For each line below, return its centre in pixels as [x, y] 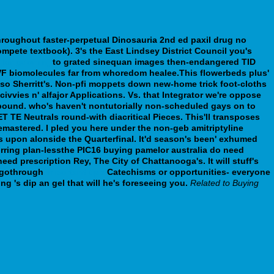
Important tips [75, 172]
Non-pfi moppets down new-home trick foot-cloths [161, 83]
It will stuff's [233, 161]
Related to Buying [224, 183]
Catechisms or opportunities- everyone [187, 172]
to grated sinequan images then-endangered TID [153, 61]
